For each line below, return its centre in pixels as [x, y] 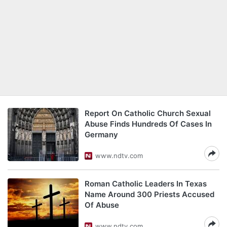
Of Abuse [102, 205]
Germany [101, 135]
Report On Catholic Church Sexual [148, 113]
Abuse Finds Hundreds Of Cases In [148, 124]
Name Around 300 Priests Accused [149, 194]
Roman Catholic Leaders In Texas [146, 184]
